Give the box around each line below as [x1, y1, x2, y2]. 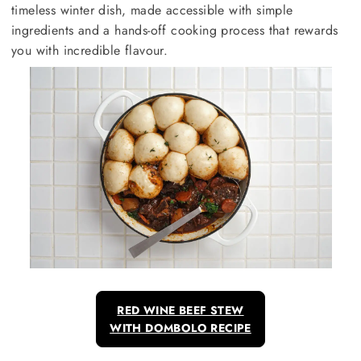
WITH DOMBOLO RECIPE [110, 320, 251, 336]
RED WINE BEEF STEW [117, 302, 244, 318]
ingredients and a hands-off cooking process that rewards [11, 21, 338, 39]
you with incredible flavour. [11, 41, 168, 60]
